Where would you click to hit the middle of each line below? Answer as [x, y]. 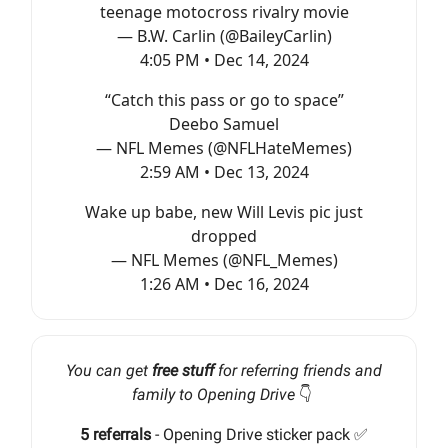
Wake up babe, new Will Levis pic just [224, 212]
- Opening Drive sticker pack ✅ [259, 435]
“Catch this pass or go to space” [224, 100]
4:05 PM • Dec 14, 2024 [224, 60]
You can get [109, 371]
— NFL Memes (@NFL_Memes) [224, 260]
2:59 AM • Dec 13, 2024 [224, 172]
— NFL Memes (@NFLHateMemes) [224, 148]
